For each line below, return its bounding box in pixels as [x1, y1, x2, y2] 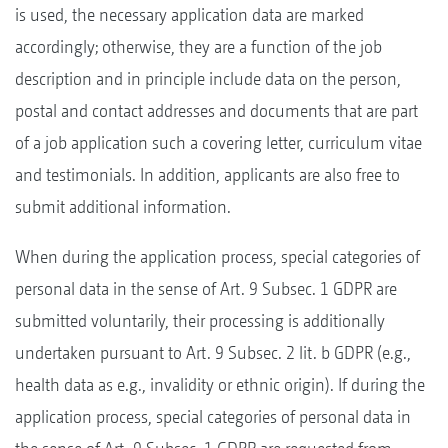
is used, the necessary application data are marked [15, 3, 364, 25]
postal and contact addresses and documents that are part [15, 99, 418, 121]
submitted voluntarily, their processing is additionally [15, 309, 385, 331]
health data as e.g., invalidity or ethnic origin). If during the [15, 373, 425, 395]
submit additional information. [15, 195, 231, 217]
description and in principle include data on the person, [15, 67, 401, 89]
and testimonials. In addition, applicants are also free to [15, 163, 400, 185]
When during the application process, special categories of [15, 245, 420, 267]
